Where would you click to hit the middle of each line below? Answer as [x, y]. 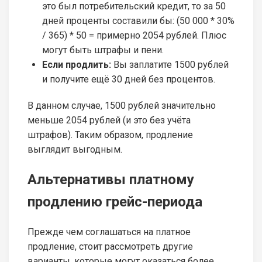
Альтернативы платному [111, 180]
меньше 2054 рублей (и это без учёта [109, 120]
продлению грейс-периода [115, 202]
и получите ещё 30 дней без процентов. [129, 80]
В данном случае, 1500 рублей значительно [122, 106]
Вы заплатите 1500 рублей [170, 65]
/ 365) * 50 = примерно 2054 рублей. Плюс [134, 36]
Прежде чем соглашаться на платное [109, 232]
